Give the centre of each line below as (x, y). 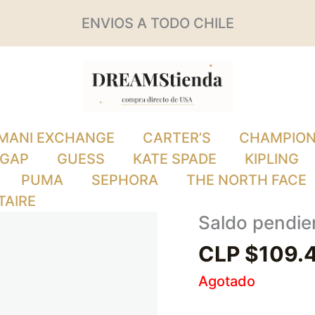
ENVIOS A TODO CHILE (157, 23)
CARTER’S (177, 138)
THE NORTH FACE (246, 180)
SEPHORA (125, 180)
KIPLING (272, 159)
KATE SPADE (175, 159)
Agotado (227, 282)
